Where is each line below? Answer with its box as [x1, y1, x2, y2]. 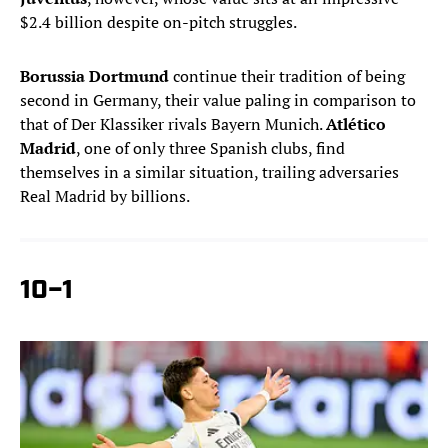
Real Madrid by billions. [20, 185, 190, 208]
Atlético [326, 113, 386, 136]
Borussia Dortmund [20, 65, 169, 88]
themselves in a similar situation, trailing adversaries [20, 161, 399, 184]
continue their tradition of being [169, 65, 405, 88]
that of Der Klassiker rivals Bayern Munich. [20, 113, 326, 136]
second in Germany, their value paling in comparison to [20, 89, 416, 112]
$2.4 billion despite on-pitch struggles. [20, 11, 297, 34]
